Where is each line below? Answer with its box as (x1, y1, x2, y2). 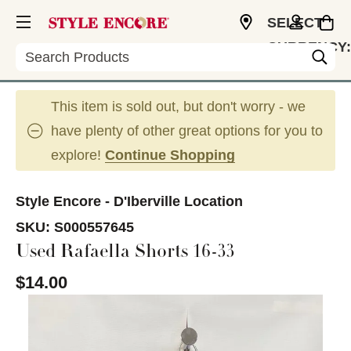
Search (16, 43, 60, 59)
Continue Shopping (105, 147, 235, 163)
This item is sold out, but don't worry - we (51, 99, 306, 114)
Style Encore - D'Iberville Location (16, 194, 243, 209)
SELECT (267, 15, 323, 31)
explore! (51, 147, 105, 163)
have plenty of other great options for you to (51, 123, 323, 139)
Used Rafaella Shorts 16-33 (16, 244, 235, 262)
